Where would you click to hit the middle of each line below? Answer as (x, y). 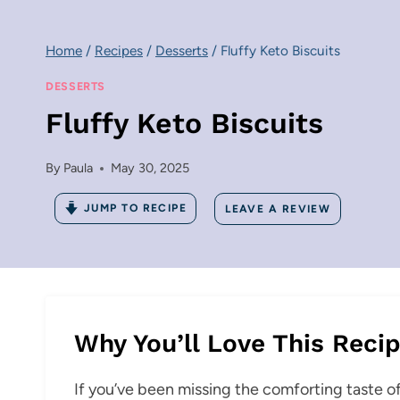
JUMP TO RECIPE (136, 208)
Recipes (119, 51)
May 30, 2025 (150, 168)
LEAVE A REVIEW (278, 208)
